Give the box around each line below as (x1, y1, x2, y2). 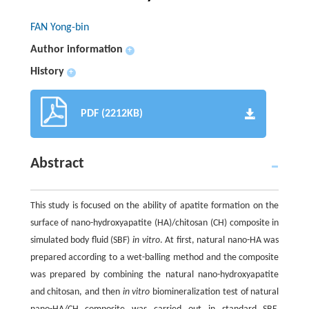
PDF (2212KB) (80, 108, 143, 119)
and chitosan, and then (30, 286, 123, 297)
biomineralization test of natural (150, 286, 279, 297)
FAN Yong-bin (30, 21, 89, 33)
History (30, 66, 64, 77)
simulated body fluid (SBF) (30, 235, 132, 246)
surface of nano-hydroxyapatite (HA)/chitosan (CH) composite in (30, 217, 279, 228)
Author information (30, 43, 123, 55)
